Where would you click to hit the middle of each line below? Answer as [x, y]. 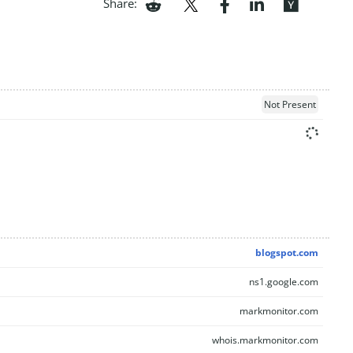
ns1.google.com [283, 282]
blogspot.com [286, 253]
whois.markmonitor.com [265, 340]
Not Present [290, 104]
